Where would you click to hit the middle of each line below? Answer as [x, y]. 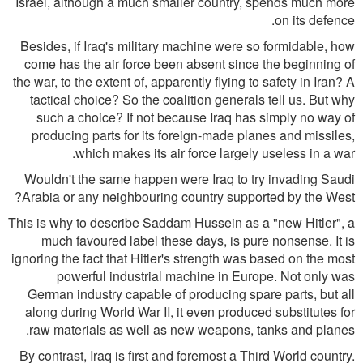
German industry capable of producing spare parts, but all [191, 294]
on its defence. [315, 20]
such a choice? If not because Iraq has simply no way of [196, 117]
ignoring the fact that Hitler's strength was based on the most [183, 258]
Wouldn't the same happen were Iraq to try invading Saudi [190, 179]
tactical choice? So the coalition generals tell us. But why [192, 99]
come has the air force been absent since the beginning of [190, 64]
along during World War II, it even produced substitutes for [190, 312]
